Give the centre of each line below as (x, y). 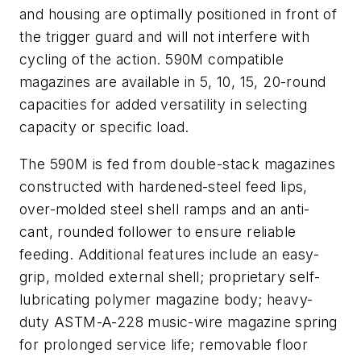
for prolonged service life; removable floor (164, 344)
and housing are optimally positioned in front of (178, 14)
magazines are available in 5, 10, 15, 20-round (173, 81)
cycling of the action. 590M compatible (152, 59)
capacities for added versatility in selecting (163, 104)
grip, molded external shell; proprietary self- (170, 276)
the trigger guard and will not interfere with (164, 36)
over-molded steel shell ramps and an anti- (165, 209)
